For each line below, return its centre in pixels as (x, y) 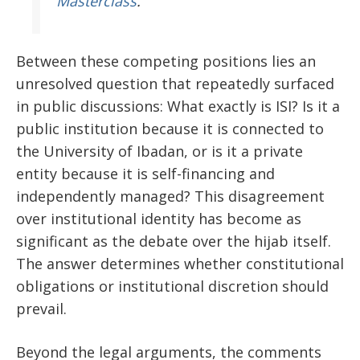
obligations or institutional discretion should (172, 286)
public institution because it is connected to (170, 128)
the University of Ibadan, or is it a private (160, 151)
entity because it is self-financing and (145, 173)
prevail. (41, 308)
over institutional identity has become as (159, 218)
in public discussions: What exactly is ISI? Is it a (178, 106)
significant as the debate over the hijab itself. (174, 241)
